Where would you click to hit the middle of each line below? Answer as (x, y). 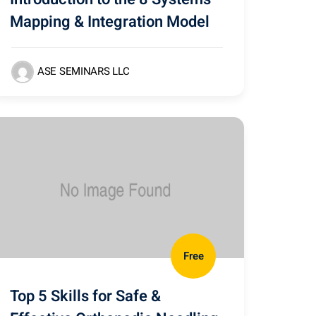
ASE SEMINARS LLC (84, 71)
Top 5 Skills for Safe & (85, 296)
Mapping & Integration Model (110, 22)
